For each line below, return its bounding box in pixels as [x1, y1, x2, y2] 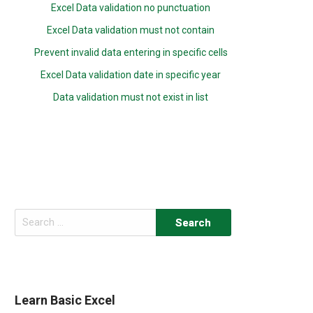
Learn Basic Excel [15, 292, 116, 307]
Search [14, 210, 46, 222]
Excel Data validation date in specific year [41, 69, 221, 80]
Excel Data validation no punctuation [51, 2, 211, 13]
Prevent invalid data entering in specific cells [34, 47, 228, 58]
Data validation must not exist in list [53, 92, 209, 103]
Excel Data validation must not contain [47, 24, 215, 36]
